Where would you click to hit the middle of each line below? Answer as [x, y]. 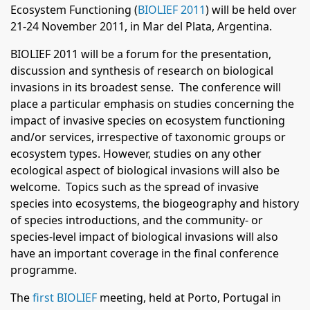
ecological [37, 170]
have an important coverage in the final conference [145, 253]
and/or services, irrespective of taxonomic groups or [148, 137]
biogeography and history [231, 203]
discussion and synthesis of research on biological [142, 71]
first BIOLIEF [65, 298]
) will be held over [251, 10]
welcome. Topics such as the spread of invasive [135, 187]
